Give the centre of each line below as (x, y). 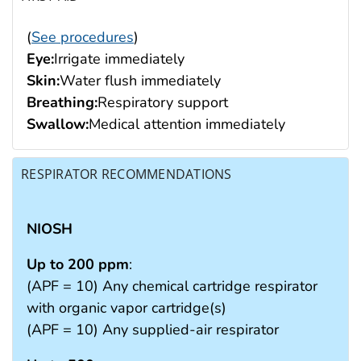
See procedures (83, 37)
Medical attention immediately (187, 124)
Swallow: (58, 124)
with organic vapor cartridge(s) (127, 307)
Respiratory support (163, 103)
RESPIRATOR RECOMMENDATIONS (127, 174)
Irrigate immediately (119, 59)
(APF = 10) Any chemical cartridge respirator (172, 286)
